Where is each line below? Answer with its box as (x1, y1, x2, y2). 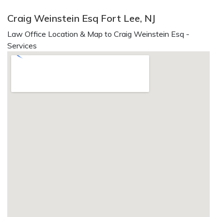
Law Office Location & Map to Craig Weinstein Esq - (7, 29, 189, 39)
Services (7, 41, 37, 50)
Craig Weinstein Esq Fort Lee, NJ (7, 12, 155, 24)
